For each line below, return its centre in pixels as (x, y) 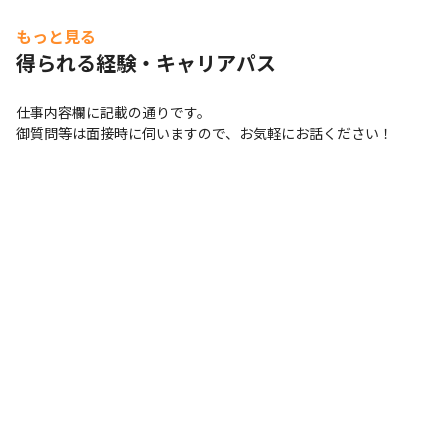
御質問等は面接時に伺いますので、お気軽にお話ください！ (204, 133)
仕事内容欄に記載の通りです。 (113, 112)
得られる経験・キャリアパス (146, 62)
